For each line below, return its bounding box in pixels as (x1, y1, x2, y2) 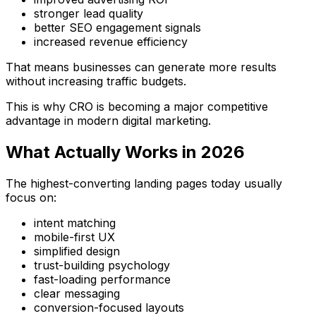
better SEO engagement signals (34, 20, 201, 35)
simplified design (34, 244, 120, 259)
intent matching (34, 216, 116, 231)
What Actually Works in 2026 (6, 142, 245, 163)
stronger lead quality (34, 6, 143, 21)
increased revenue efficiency (34, 35, 188, 49)
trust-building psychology (34, 258, 170, 273)
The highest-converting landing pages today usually (6, 176, 282, 191)
